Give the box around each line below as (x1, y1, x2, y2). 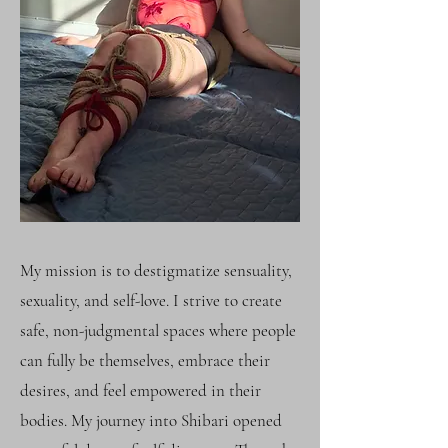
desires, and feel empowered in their (20, 380, 261, 401)
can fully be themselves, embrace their (20, 350, 270, 371)
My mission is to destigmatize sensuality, (20, 260, 292, 281)
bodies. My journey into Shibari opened (20, 410, 282, 431)
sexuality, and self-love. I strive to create (20, 290, 282, 311)
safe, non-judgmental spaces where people (20, 320, 296, 341)
